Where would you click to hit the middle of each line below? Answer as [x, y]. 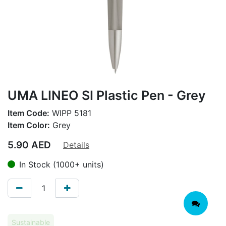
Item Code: [29, 113]
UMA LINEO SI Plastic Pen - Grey [107, 95]
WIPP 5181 [70, 113]
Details [76, 145]
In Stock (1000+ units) [62, 164]
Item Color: [29, 125]
